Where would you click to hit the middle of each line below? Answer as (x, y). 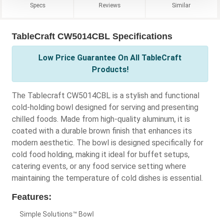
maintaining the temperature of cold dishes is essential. (107, 178)
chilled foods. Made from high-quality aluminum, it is (101, 119)
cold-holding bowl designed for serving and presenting (105, 108)
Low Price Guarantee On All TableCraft (110, 58)
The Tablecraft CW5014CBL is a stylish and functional (106, 96)
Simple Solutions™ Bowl (57, 214)
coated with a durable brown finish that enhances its (102, 131)
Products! (110, 70)
